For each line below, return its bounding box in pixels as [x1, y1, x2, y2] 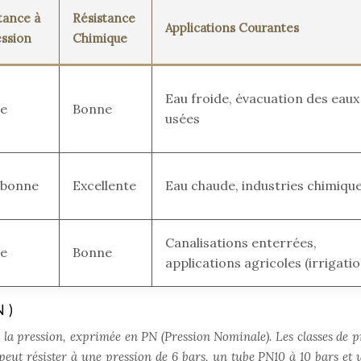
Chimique [73, 31, 127, 46]
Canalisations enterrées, [165, 234, 317, 251]
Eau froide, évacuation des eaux [165, 90, 359, 106]
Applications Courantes [165, 20, 299, 35]
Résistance [73, 10, 135, 26]
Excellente [73, 177, 136, 193]
